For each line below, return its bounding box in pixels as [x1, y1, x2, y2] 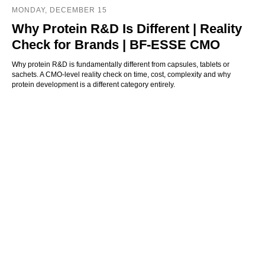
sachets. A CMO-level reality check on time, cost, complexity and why [12, 70, 231, 79]
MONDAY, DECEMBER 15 [12, 6, 107, 15]
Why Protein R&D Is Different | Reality [12, 21, 242, 37]
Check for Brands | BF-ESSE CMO [12, 37, 220, 53]
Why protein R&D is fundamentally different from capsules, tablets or [12, 60, 230, 69]
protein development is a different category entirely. [12, 80, 175, 89]
